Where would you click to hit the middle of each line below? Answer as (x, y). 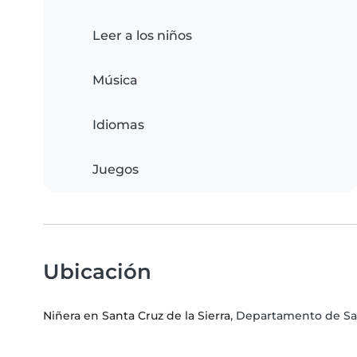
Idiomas (118, 125)
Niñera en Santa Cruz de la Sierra (137, 316)
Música (115, 80)
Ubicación (97, 272)
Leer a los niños (142, 36)
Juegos (116, 170)
